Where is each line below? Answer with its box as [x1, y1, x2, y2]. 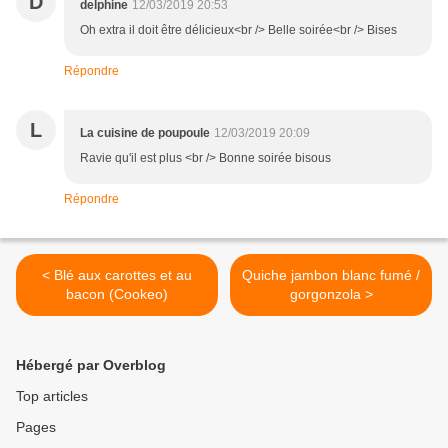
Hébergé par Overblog [16, 357, 166, 374]
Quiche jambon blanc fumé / [242, 267, 420, 284]
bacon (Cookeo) [66, 286, 168, 303]
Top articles [16, 388, 88, 405]
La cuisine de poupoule [80, 126, 210, 141]
